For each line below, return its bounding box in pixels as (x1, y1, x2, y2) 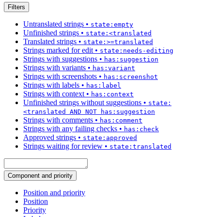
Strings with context (23, 90, 84, 98)
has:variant (93, 64, 135, 72)
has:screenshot (104, 73, 158, 81)
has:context (91, 91, 134, 98)
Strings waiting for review (23, 142, 103, 151)
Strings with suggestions (23, 55, 97, 63)
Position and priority (23, 188, 85, 197)
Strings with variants (23, 63, 86, 72)
